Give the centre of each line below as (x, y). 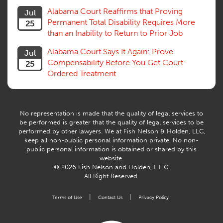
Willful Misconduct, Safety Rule (63, 47)
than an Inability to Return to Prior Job (115, 33)
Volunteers (27, 36)
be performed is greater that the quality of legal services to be (111, 122)
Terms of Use (67, 198)
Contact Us (110, 198)
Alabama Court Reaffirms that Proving (115, 11)
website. (111, 158)
